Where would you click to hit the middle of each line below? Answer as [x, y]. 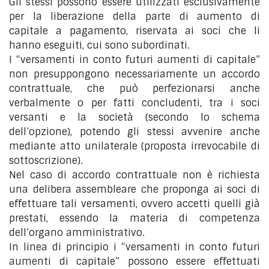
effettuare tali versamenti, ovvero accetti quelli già [134, 204]
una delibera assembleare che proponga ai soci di [134, 189]
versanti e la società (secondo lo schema [134, 117]
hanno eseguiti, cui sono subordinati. [99, 45]
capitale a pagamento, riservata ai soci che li [134, 31]
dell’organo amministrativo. [77, 233]
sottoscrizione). [46, 161]
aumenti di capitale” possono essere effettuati [134, 261]
